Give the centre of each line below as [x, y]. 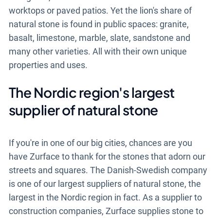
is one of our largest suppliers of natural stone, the [105, 184]
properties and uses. [48, 65]
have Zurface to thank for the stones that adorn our [107, 157]
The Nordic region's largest [91, 92]
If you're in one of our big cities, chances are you [100, 143]
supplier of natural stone [83, 110]
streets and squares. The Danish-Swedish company [108, 170]
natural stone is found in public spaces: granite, [99, 24]
